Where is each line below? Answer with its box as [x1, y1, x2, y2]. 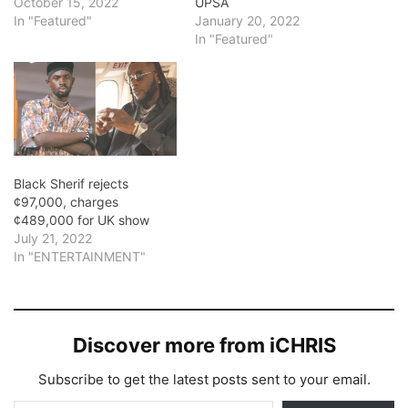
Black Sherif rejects [14, 175, 128, 191]
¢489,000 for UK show [14, 211, 149, 228]
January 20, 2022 [195, 13, 300, 29]
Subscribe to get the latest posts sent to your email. [37, 370, 371, 388]
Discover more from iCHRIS [72, 332, 336, 357]
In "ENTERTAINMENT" [14, 248, 146, 264]
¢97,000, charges [14, 193, 118, 209]
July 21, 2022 [14, 229, 92, 246]
